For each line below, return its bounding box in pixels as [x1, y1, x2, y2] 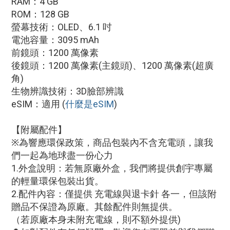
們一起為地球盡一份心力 [11, 150, 115, 161]
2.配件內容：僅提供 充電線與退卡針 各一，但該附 [11, 188, 217, 199]
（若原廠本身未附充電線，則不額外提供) [11, 214, 181, 225]
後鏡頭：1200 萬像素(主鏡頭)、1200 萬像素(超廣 [11, 60, 214, 71]
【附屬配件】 [11, 124, 67, 135]
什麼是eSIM [65, 99, 114, 109]
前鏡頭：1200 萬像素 [11, 47, 99, 58]
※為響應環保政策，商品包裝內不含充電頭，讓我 [11, 137, 213, 148]
